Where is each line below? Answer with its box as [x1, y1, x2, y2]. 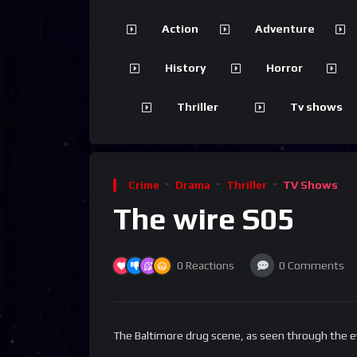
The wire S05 [113, 201, 295, 237]
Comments [288, 259, 344, 273]
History [164, 61, 206, 74]
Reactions [186, 258, 234, 272]
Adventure [254, 22, 315, 35]
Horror [265, 61, 303, 74]
